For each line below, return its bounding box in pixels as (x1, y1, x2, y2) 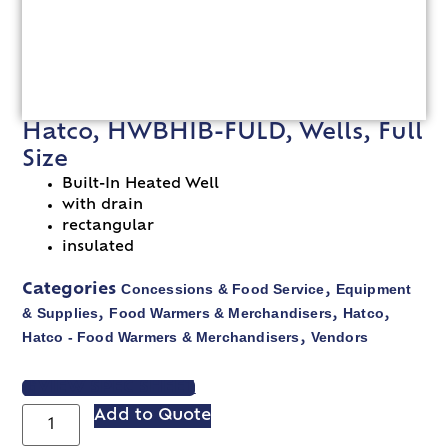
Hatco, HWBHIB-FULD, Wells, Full (22, 121, 424, 145)
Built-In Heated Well (62, 176, 220, 192)
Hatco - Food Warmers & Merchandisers (22, 328, 300, 345)
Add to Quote (94, 407, 212, 424)
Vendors (310, 328, 368, 345)
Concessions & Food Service (121, 280, 325, 297)
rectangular (62, 218, 155, 234)
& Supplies (22, 304, 99, 321)
